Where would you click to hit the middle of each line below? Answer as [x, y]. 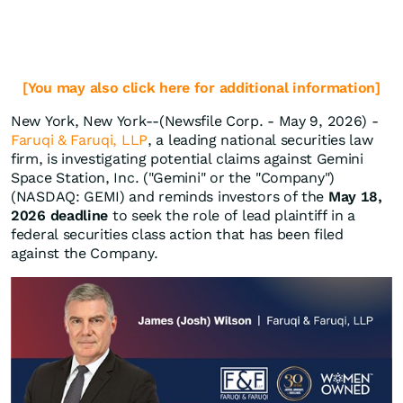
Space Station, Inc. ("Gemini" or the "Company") [173, 178]
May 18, [355, 197]
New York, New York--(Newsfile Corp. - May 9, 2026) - [195, 121]
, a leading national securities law [260, 140]
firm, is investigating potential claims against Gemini [187, 159]
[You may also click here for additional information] [201, 88]
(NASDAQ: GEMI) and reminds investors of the [170, 197]
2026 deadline [60, 216]
